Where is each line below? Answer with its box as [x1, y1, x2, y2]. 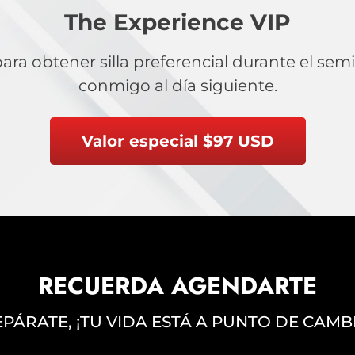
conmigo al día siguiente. [78, 76, 277, 96]
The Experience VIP [64, 9, 291, 36]
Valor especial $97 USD [81, 131, 274, 151]
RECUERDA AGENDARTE [38, 268, 317, 303]
